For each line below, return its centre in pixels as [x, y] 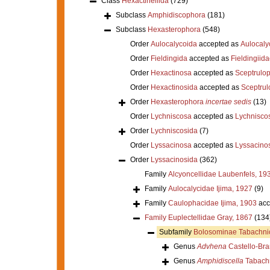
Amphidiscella [220, 261]
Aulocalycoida [174, 44]
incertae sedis [228, 102]
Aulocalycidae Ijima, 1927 [210, 188]
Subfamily [176, 232]
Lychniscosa [171, 116]
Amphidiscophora [176, 15]
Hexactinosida [174, 87]
